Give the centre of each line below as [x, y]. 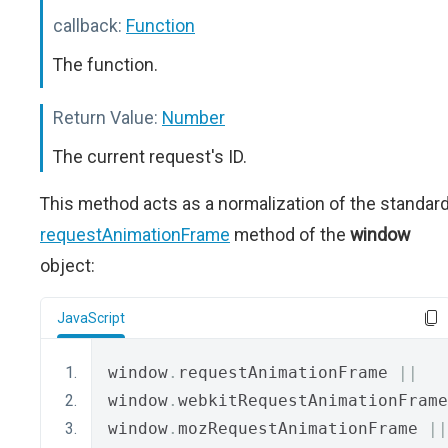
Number [193, 117]
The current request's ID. [150, 156]
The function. [105, 64]
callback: [87, 25]
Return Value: [105, 117]
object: [67, 265]
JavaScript [91, 318]
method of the [290, 234]
